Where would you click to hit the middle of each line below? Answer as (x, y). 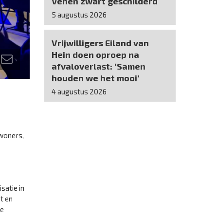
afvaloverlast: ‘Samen (99, 66)
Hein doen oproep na (95, 54)
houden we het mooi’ (96, 78)
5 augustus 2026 (79, 15)
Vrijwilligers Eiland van (100, 43)
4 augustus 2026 (79, 91)
